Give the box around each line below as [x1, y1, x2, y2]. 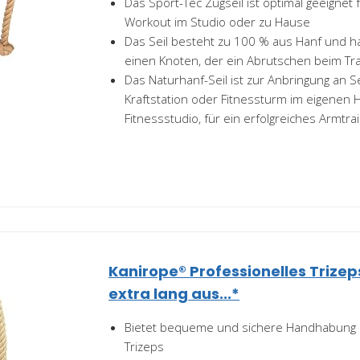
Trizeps [125, 338, 164, 354]
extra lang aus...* [108, 284, 239, 304]
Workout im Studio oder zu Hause [125, 14, 310, 30]
